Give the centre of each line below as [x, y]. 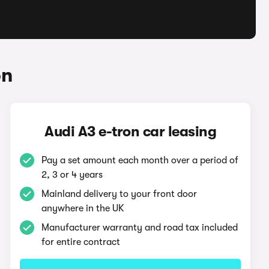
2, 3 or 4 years [72, 175]
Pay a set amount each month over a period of [140, 160]
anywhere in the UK [83, 208]
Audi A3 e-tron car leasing [131, 131]
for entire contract [81, 242]
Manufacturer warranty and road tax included [140, 228]
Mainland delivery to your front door [119, 194]
